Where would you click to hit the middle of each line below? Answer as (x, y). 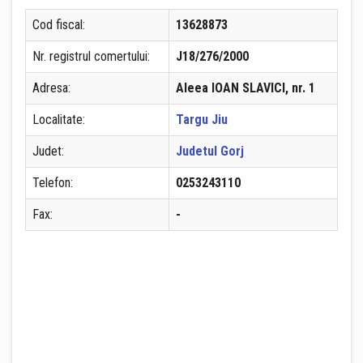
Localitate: (59, 120)
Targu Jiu (202, 120)
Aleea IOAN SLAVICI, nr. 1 (246, 88)
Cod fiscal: (59, 25)
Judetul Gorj (210, 151)
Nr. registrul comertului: (91, 56)
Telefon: (53, 183)
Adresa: (51, 88)
